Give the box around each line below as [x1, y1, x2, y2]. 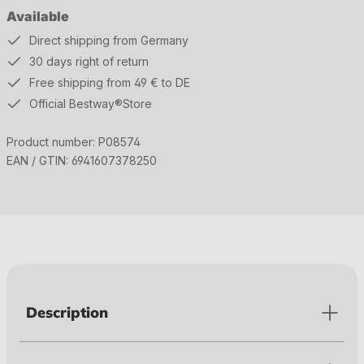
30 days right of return [29, 54, 149, 68]
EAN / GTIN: [6, 154, 71, 167]
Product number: [6, 135, 98, 149]
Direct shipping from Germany [29, 33, 188, 47]
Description [26, 303, 108, 322]
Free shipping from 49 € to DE [29, 76, 190, 89]
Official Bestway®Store [29, 97, 152, 110]
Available [6, 8, 69, 24]
